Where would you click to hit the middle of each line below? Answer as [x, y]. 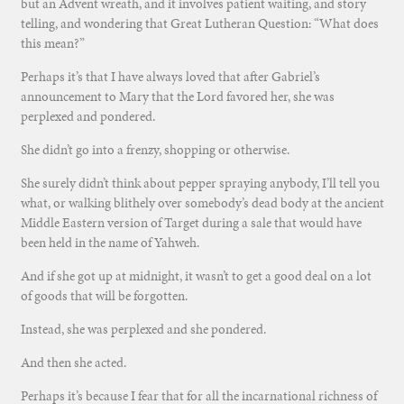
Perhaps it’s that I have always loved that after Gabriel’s [170, 77]
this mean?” [52, 44]
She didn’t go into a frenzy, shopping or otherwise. [155, 150]
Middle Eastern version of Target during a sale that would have [191, 223]
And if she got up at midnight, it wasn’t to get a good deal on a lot [196, 276]
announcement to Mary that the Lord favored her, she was [177, 97]
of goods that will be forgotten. [104, 296]
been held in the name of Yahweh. [110, 243]
